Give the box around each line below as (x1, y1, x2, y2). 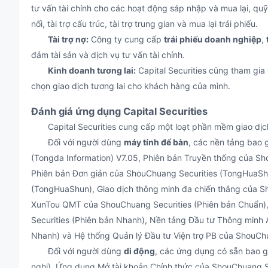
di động (124, 246, 155, 256)
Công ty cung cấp (89, 34, 164, 44)
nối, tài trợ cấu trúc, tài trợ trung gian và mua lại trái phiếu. (31, 19, 258, 29)
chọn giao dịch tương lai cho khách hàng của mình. (31, 81, 230, 91)
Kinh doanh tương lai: (48, 65, 136, 75)
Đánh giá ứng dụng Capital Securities (31, 105, 208, 117)
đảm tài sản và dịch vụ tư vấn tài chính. (31, 50, 185, 60)
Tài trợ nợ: (48, 34, 89, 44)
